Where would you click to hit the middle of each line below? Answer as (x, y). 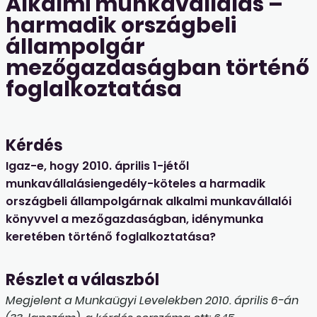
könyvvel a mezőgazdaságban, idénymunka (134, 219)
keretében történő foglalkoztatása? (111, 237)
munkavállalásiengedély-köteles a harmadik (136, 184)
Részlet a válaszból (82, 280)
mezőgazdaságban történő (157, 68)
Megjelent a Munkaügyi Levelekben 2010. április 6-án (152, 301)
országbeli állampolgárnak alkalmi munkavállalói (149, 202)
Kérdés (34, 146)
